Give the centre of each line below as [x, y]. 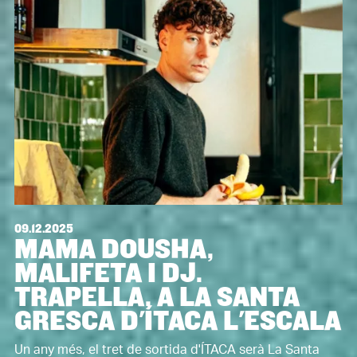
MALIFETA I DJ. [108, 273]
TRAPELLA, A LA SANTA [157, 297]
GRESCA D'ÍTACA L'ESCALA [177, 321]
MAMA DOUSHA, [114, 249]
